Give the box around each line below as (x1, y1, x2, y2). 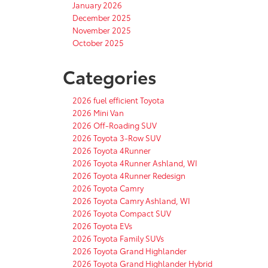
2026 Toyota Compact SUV (72, 207, 171, 218)
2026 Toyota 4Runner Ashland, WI (72, 157, 197, 168)
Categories (63, 63, 157, 89)
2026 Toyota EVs (72, 220, 132, 231)
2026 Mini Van (72, 106, 124, 118)
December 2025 (72, 11, 131, 23)
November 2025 (72, 24, 131, 35)
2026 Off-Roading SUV (72, 119, 157, 130)
